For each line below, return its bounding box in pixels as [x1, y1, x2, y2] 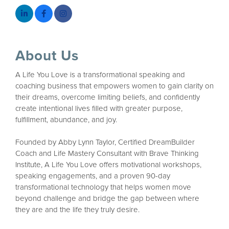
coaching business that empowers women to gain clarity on [15, 81, 214, 91]
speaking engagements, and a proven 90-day [15, 171, 170, 181]
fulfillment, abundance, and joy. [15, 115, 117, 125]
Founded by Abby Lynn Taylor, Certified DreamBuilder [15, 138, 195, 147]
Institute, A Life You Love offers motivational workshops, [15, 160, 201, 170]
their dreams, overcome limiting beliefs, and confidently [15, 93, 200, 102]
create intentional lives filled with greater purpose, [15, 104, 182, 113]
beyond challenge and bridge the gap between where [15, 194, 199, 203]
